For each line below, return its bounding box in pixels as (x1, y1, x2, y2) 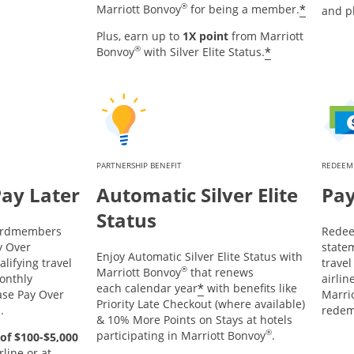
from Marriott (228, 28, 303, 43)
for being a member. (186, 2, 299, 17)
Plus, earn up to (96, 28, 183, 43)
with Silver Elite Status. (140, 44, 265, 59)
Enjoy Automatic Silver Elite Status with (96, 249, 303, 264)
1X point (182, 28, 228, 43)
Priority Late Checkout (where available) (96, 296, 305, 311)
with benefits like (203, 281, 297, 296)
